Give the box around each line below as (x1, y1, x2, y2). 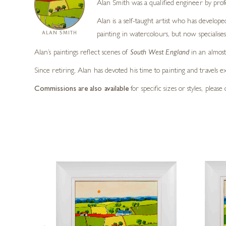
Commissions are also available (34, 86, 129, 93)
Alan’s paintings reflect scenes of (34, 49, 130, 57)
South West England (130, 49, 189, 57)
